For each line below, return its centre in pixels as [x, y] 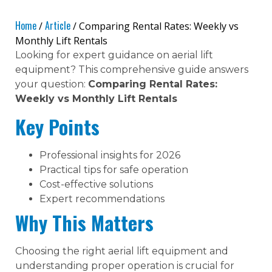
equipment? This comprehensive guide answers [132, 70]
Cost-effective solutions [96, 184]
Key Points [57, 126]
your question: [52, 84]
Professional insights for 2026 [110, 155]
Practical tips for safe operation [114, 169]
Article [58, 26]
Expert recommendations [102, 199]
